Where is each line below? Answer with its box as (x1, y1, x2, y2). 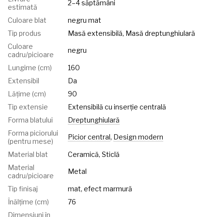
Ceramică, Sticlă (68, 150, 120, 158)
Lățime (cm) (8, 89, 46, 98)
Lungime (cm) (8, 63, 52, 72)
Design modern (113, 132, 163, 141)
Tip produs (8, 29, 41, 37)
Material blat (8, 150, 48, 158)
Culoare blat (8, 15, 46, 24)
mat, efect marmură (68, 184, 132, 193)
